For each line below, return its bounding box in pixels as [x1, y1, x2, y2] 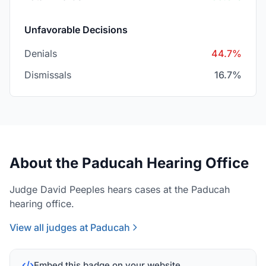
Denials [24, 47, 57, 59]
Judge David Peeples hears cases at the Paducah [9, 183, 230, 195]
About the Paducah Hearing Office [9, 154, 249, 172]
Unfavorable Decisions [24, 24, 128, 36]
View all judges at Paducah [9, 221, 130, 233]
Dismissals [24, 69, 71, 81]
